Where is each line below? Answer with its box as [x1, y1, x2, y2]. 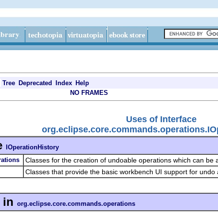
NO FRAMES [70, 89, 108, 96]
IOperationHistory [6, 143, 59, 151]
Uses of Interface [126, 114, 197, 124]
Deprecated [18, 79, 52, 87]
